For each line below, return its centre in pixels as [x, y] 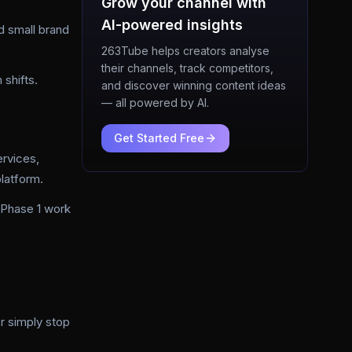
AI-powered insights [172, 25]
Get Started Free [159, 138]
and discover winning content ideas [194, 85]
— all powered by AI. [155, 103]
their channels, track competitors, [187, 68]
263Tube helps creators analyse [185, 51]
